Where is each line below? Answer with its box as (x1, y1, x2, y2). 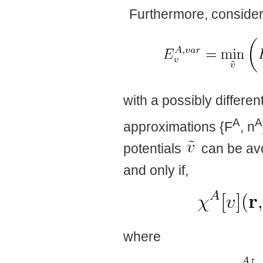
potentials (123, 141, 185, 157)
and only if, (123, 162, 188, 178)
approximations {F (123, 119, 232, 134)
